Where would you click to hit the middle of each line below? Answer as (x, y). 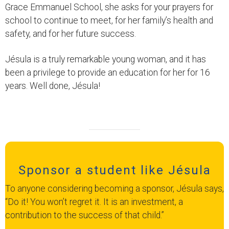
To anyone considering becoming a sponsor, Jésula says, (114, 188)
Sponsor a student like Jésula (114, 170)
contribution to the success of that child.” (85, 215)
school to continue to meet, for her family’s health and (109, 20)
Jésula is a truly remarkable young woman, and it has (106, 59)
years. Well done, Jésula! (53, 86)
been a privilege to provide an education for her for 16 (108, 72)
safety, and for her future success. (71, 33)
